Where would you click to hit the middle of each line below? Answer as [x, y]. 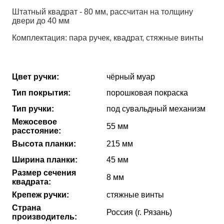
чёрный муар [131, 77]
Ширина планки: [45, 160]
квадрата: [32, 182]
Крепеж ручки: [41, 195]
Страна [27, 208]
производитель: [45, 217]
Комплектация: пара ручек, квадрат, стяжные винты [108, 38]
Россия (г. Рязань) [139, 212]
